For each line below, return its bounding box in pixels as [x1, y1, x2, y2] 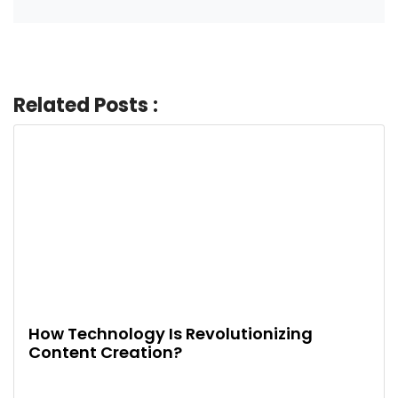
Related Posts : [13, 92, 158, 120]
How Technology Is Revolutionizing [28, 322, 313, 346]
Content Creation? [28, 341, 182, 364]
